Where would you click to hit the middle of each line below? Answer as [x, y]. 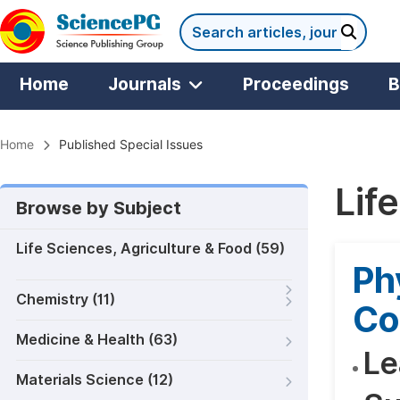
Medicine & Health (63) [97, 340]
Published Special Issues [131, 145]
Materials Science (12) [95, 380]
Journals [145, 84]
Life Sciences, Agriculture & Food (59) [150, 249]
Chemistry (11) [66, 300]
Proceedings [296, 84]
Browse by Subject [99, 208]
